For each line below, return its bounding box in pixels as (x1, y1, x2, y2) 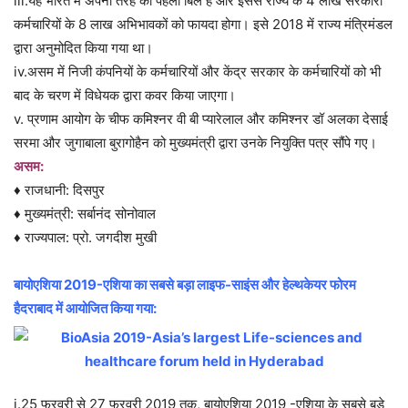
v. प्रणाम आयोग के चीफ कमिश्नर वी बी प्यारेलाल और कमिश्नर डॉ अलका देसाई (14, 110, 388, 128)
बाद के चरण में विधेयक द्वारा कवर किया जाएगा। (14, 87, 236, 105)
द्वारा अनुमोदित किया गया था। (14, 39, 153, 57)
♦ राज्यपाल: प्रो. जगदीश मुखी (14, 229, 157, 247)
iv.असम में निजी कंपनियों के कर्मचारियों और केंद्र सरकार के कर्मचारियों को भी (14, 63, 381, 81)
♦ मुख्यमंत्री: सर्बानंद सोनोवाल (14, 205, 156, 223)
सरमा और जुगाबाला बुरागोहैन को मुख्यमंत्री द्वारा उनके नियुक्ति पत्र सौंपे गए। (14, 134, 377, 152)
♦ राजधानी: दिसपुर (14, 181, 105, 199)
